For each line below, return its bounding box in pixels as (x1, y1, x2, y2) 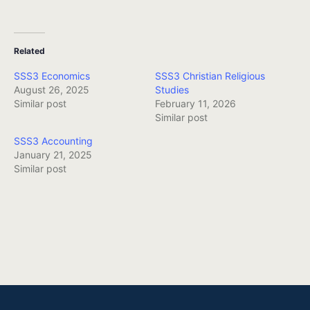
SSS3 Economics (14, 70, 90, 82)
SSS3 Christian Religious (155, 70, 265, 82)
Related (14, 46, 45, 57)
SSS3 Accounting (14, 135, 93, 147)
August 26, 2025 (14, 84, 89, 96)
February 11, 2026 (155, 98, 236, 110)
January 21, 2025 (14, 149, 92, 161)
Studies (155, 84, 189, 96)
